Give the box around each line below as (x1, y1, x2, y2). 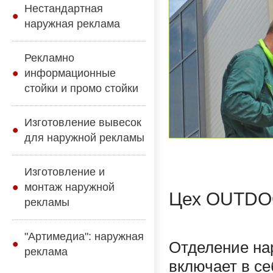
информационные (24, 67, 116, 79)
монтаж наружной (24, 181, 115, 193)
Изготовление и (24, 166, 105, 178)
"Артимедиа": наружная (24, 230, 144, 243)
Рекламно (24, 52, 74, 64)
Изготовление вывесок (24, 116, 141, 129)
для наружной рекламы (24, 132, 144, 144)
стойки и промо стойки (24, 82, 138, 94)
